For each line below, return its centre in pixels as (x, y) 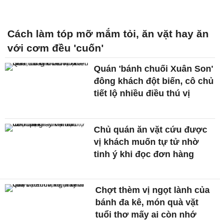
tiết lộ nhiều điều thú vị (142, 93)
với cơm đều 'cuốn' (55, 48)
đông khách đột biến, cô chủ (154, 81)
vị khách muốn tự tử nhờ (147, 142)
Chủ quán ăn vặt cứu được (151, 129)
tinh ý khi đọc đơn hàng (144, 154)
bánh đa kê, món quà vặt (147, 203)
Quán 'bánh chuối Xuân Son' (154, 69)
